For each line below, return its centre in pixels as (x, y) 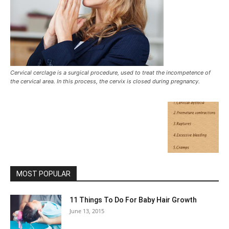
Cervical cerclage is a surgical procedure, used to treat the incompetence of (110, 73)
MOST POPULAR (43, 174)
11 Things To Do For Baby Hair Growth (133, 200)
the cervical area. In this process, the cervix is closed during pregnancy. (105, 81)
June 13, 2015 (87, 211)
